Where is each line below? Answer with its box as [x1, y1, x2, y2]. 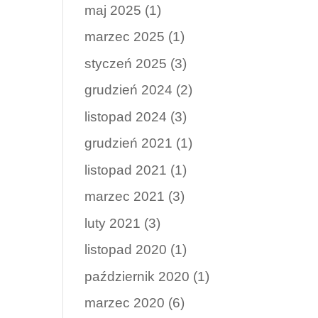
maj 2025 [84, 2, 142, 18]
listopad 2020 [84, 242, 168, 257]
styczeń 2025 [84, 55, 168, 71]
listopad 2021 [84, 162, 168, 177]
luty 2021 [84, 215, 141, 231]
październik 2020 [84, 268, 190, 284]
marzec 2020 [84, 295, 165, 310]
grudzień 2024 [84, 82, 173, 97]
